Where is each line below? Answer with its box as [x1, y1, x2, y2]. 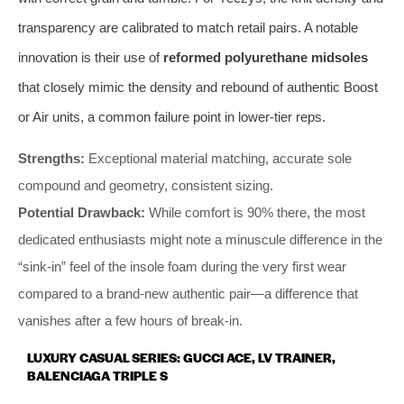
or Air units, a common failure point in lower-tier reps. [18, 108, 326, 124]
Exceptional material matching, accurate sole [85, 150, 352, 166]
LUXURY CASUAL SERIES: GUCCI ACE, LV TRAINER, [27, 347, 335, 366]
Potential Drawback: [18, 204, 145, 220]
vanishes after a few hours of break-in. [18, 312, 243, 328]
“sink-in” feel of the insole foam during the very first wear [18, 258, 346, 274]
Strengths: [18, 150, 85, 166]
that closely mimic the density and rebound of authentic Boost [18, 78, 378, 95]
